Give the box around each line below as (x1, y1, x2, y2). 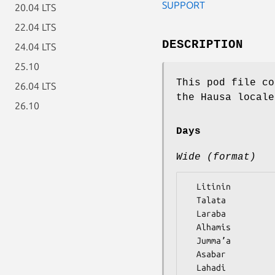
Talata (187, 195, 196, 205)
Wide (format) (176, 151, 256, 163)
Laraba (187, 208, 196, 219)
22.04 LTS (15, 21, 56, 33)
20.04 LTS (15, 2, 56, 13)
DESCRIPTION (162, 37, 243, 52)
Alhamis (187, 222, 196, 232)
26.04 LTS (15, 80, 56, 91)
